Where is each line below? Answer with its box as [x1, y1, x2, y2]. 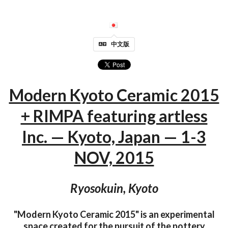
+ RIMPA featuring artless [20, 106, 208, 126]
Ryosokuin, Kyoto [70, 180, 158, 195]
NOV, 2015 [74, 148, 154, 168]
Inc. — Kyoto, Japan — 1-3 [22, 127, 206, 147]
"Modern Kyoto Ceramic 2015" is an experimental [13, 209, 215, 220]
